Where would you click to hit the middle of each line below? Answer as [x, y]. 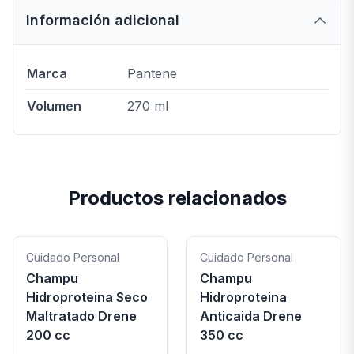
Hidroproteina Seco [87, 297]
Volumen [54, 106]
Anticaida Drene [251, 316]
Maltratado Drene [81, 316]
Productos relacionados [177, 198]
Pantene [152, 73]
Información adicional [103, 20]
